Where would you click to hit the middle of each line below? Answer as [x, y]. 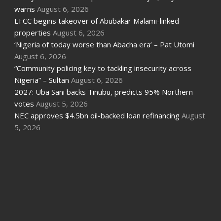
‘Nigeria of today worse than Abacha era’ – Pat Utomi [104, 45]
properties [32, 33]
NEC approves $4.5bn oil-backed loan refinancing [97, 116]
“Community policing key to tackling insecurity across [103, 68]
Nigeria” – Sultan [41, 80]
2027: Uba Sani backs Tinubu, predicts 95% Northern [103, 92]
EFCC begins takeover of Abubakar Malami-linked [96, 21]
